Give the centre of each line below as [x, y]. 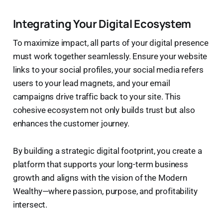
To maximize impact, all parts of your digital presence [111, 43]
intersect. [30, 204]
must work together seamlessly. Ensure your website [110, 56]
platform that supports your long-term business [100, 164]
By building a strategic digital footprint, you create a [107, 151]
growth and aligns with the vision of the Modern [100, 177]
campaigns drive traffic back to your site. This [97, 96]
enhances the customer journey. [71, 123]
